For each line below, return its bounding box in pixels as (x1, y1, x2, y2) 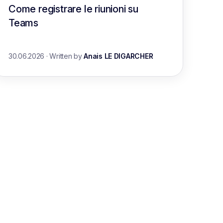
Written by (49, 52, 84, 60)
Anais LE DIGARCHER (84, 52, 153, 60)
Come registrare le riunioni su (8, 3, 138, 15)
